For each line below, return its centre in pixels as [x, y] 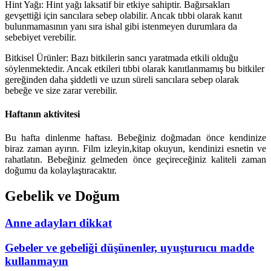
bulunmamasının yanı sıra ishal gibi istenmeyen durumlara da [121, 26]
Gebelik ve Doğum [62, 196]
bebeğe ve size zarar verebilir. [61, 90]
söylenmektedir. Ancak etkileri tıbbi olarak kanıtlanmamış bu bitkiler [135, 68]
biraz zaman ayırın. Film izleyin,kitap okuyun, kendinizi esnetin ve [135, 149]
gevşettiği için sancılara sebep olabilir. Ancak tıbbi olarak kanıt [123, 15]
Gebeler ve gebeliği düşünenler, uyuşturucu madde [129, 247]
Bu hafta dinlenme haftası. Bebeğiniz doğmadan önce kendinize [135, 138]
